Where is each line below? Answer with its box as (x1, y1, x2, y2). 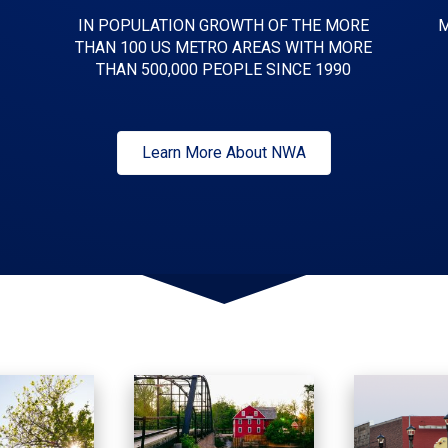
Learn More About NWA (142, 143, 306, 163)
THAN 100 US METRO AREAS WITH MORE (75, 38, 373, 58)
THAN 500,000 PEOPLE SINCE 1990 (96, 60, 352, 80)
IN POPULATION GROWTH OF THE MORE (78, 16, 370, 36)
